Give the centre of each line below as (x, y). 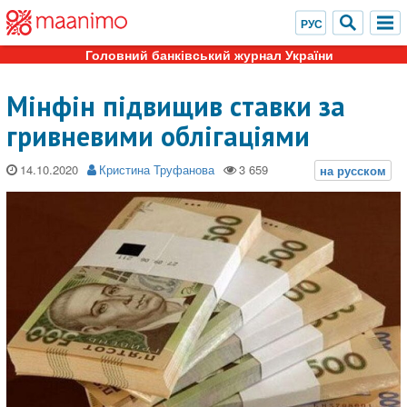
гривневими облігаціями (158, 136)
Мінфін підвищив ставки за (176, 106)
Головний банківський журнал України (209, 55)
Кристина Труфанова (157, 169)
